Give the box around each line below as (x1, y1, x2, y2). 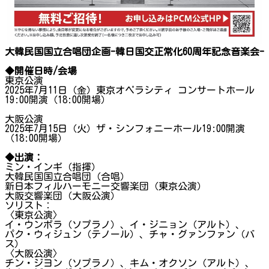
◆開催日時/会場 (5, 65, 77, 76)
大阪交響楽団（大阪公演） (5, 190, 120, 201)
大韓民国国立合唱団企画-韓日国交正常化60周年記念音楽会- (5, 46, 264, 56)
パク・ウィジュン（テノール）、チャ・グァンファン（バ (5, 229, 255, 239)
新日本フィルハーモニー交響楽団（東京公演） (5, 181, 207, 191)
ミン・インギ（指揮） (5, 162, 101, 172)
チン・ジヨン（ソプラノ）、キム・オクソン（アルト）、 (5, 258, 255, 268)
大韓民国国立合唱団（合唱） (5, 171, 130, 181)
